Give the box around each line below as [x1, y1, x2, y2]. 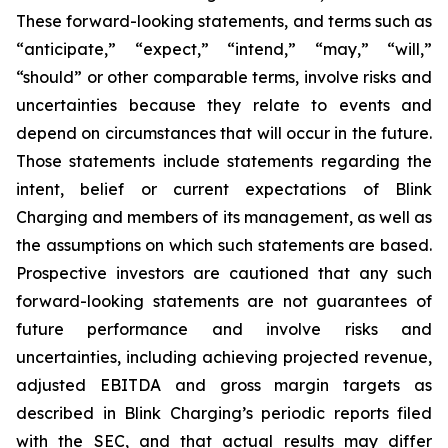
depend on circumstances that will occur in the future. [16, 123, 432, 143]
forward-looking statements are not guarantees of [16, 291, 432, 311]
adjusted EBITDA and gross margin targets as [16, 375, 432, 395]
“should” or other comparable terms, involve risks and [16, 67, 432, 87]
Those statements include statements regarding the [16, 151, 432, 171]
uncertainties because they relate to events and [16, 95, 432, 115]
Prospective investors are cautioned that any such [16, 263, 432, 283]
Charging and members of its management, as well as [16, 207, 432, 227]
